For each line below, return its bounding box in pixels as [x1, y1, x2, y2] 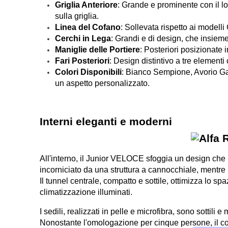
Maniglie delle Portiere [55, 45, 140, 54]
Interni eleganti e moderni [40, 116, 173, 128]
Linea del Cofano [55, 23, 121, 32]
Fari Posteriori [55, 56, 110, 66]
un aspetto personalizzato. [55, 79, 150, 88]
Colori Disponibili [55, 68, 122, 77]
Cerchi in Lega [55, 34, 111, 43]
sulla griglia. [55, 12, 99, 21]
